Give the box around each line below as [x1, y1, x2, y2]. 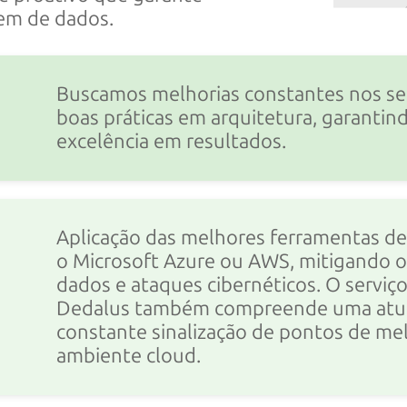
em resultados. [153, 129, 286, 154]
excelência [55, 129, 154, 154]
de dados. [27, 6, 114, 32]
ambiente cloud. [55, 343, 201, 369]
